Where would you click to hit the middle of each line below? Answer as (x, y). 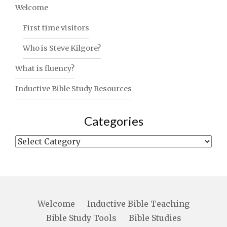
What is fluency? (45, 68)
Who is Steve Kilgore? (62, 48)
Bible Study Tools (81, 218)
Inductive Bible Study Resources (73, 88)
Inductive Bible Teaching (138, 203)
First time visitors (56, 28)
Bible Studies (155, 218)
